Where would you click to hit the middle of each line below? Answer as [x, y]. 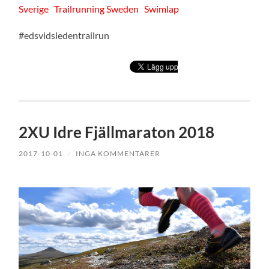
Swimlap [162, 8]
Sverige [34, 8]
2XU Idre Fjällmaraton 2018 [117, 132]
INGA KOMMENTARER [118, 153]
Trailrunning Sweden [97, 8]
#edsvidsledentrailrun [64, 35]
